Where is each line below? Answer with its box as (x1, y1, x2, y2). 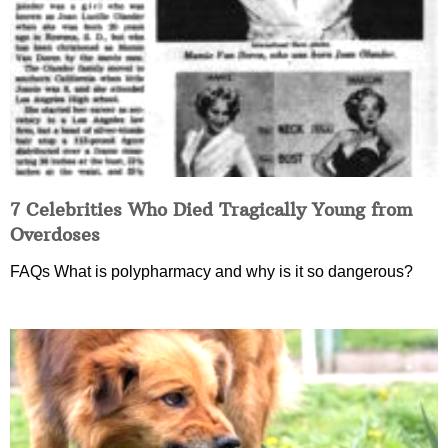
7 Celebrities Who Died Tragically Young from (10, 197, 413, 221)
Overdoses (10, 222, 100, 246)
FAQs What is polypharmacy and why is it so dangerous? (10, 262, 413, 280)
